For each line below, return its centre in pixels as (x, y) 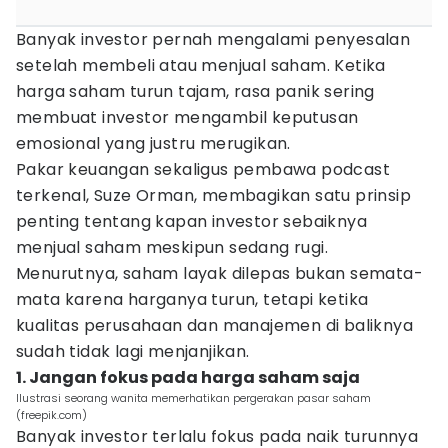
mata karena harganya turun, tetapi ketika (192, 299)
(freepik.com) (51, 415)
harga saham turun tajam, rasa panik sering (195, 91)
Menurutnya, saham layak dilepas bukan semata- (219, 273)
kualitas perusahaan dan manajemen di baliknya (214, 325)
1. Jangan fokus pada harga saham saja (188, 377)
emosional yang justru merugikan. (153, 143)
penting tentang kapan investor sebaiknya (191, 221)
